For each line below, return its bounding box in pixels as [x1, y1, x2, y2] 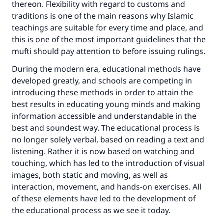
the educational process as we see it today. [12, 205, 170, 216]
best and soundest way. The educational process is [12, 122, 200, 133]
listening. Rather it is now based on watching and [12, 146, 194, 157]
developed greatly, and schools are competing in [12, 75, 192, 86]
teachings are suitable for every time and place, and [12, 22, 203, 33]
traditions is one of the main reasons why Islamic [12, 10, 193, 21]
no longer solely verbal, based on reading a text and [12, 134, 204, 145]
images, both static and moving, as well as [12, 169, 168, 180]
